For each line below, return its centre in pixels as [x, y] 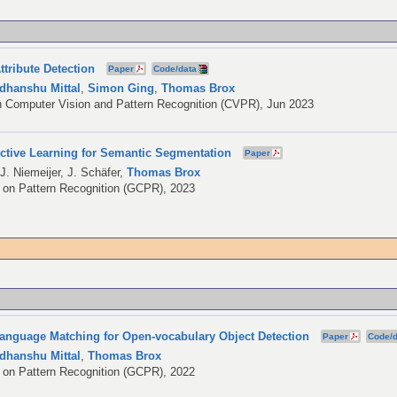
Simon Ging [121, 88]
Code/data [175, 69]
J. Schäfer [94, 172]
